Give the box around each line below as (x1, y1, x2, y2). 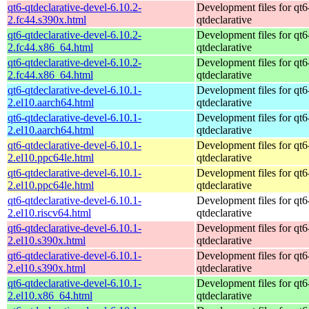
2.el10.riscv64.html (8, 206, 91, 219)
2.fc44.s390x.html (8, 13, 86, 26)
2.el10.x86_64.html (8, 289, 92, 301)
